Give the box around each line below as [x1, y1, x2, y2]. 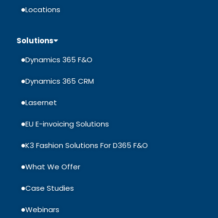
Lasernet [25, 97, 57, 108]
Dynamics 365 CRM [25, 75, 94, 86]
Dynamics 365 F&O [25, 54, 92, 65]
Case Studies [25, 182, 74, 193]
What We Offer [25, 161, 80, 172]
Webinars [25, 204, 59, 215]
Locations [25, 4, 60, 15]
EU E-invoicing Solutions [25, 118, 109, 129]
